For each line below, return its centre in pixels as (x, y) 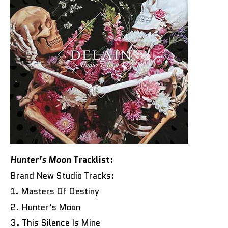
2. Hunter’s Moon (45, 207)
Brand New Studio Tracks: (62, 175)
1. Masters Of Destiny (55, 191)
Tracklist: (92, 160)
